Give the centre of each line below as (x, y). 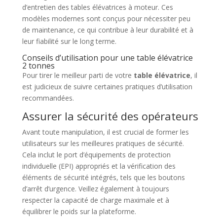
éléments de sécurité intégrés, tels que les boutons (103, 177)
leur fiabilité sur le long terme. (69, 41)
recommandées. (48, 98)
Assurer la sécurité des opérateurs (110, 116)
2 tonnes (38, 66)
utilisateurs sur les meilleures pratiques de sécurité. (103, 143)
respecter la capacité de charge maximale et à (95, 200)
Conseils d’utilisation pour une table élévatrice (107, 58)
